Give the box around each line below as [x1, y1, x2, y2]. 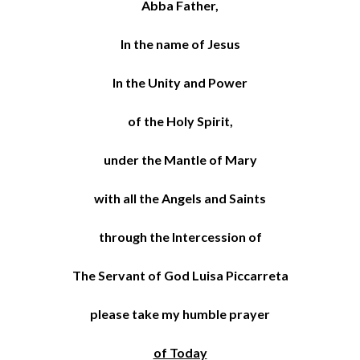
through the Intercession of [98, 228, 262, 244]
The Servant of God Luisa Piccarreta [72, 267, 288, 283]
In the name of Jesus [120, 35, 240, 51]
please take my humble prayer [90, 305, 270, 321]
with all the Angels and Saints [94, 190, 266, 206]
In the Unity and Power [112, 74, 247, 90]
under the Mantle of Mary [103, 151, 257, 167]
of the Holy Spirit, [127, 112, 233, 129]
